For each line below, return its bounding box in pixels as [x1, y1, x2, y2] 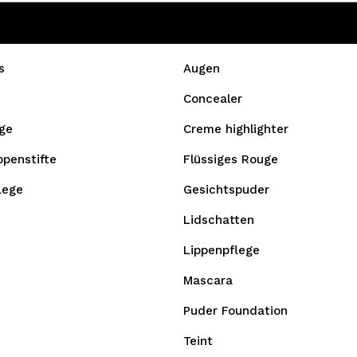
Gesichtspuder [183, 182, 269, 197]
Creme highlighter [183, 122, 288, 136]
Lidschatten [183, 213, 254, 227]
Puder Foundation [183, 304, 288, 318]
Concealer [183, 92, 242, 106]
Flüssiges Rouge [183, 152, 278, 167]
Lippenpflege [183, 243, 260, 257]
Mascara [183, 273, 233, 288]
